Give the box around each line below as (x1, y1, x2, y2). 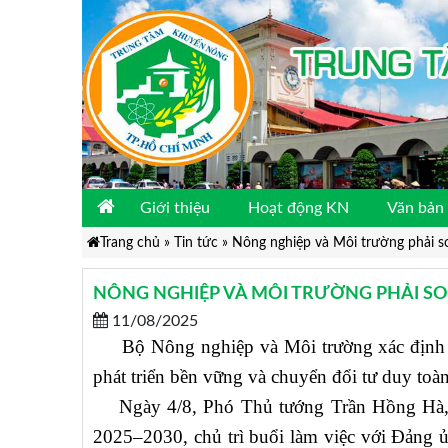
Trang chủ (99, 235, 160, 251)
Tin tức (173, 235, 218, 251)
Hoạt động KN (247, 200, 349, 217)
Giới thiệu (139, 200, 210, 217)
